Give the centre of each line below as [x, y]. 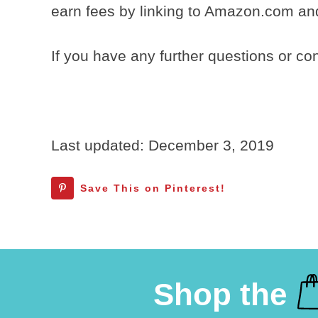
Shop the [220, 295]
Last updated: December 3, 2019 [163, 146]
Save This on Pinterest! [153, 188]
